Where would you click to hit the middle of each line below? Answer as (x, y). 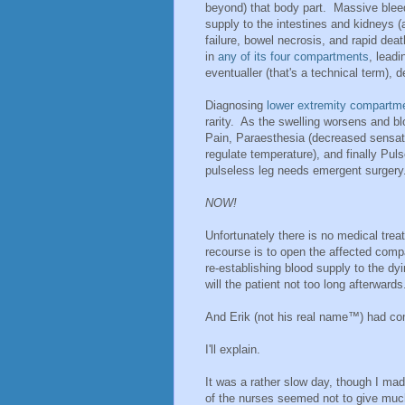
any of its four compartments (293, 57)
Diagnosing (236, 106)
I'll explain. (233, 350)
